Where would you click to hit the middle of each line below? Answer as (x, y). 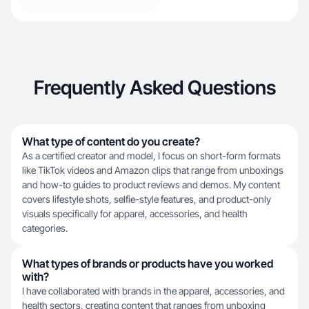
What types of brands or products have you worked (148, 263)
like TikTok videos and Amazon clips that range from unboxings (153, 170)
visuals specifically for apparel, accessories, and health (135, 213)
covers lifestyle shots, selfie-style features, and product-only (147, 199)
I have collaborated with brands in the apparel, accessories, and (153, 291)
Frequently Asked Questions (154, 88)
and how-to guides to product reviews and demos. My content (151, 185)
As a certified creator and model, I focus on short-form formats (151, 156)
